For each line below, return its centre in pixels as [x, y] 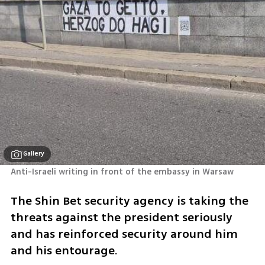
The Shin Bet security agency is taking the [129, 201]
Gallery [34, 154]
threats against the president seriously [121, 217]
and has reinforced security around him [124, 234]
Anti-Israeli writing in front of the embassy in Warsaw [122, 172]
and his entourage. [65, 250]
